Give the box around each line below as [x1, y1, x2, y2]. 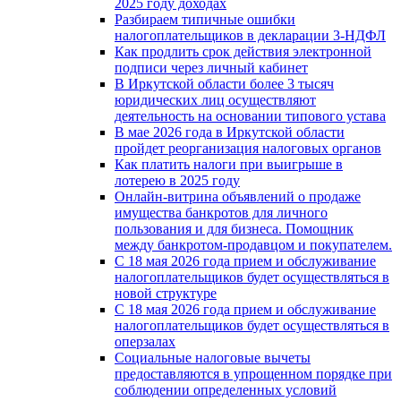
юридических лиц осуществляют [115, 91, 316, 107]
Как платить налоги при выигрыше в [115, 156, 343, 172]
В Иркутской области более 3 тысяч [115, 75, 334, 91]
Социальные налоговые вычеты [115, 349, 311, 365]
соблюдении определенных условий [115, 381, 337, 397]
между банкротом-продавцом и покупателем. [115, 236, 392, 252]
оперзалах [115, 333, 175, 349]
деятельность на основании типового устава [115, 107, 386, 124]
